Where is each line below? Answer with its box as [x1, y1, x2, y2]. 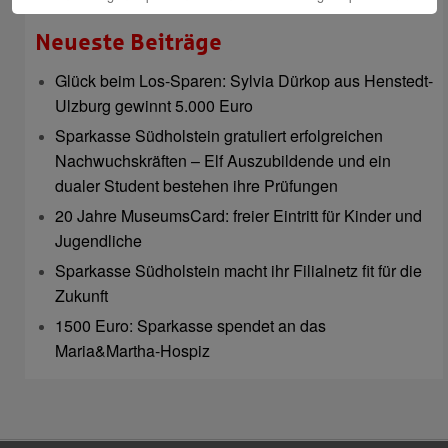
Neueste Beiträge [35, 29, 222, 55]
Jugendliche [55, 228, 142, 252]
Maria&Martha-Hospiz [55, 338, 210, 362]
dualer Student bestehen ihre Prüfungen [55, 173, 338, 197]
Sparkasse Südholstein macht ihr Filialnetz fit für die [55, 258, 422, 282]
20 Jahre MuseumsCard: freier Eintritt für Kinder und [55, 203, 422, 227]
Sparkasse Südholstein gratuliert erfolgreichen [55, 123, 383, 147]
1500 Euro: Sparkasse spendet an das [55, 313, 326, 337]
